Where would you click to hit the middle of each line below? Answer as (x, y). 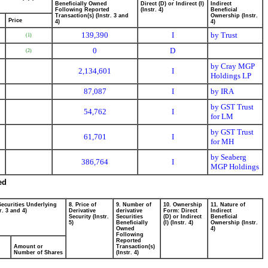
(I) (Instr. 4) (178, 223)
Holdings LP (231, 76)
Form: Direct (180, 211)
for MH (222, 141)
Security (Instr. (89, 217)
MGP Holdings (235, 167)
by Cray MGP (233, 66)
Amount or (28, 246)
